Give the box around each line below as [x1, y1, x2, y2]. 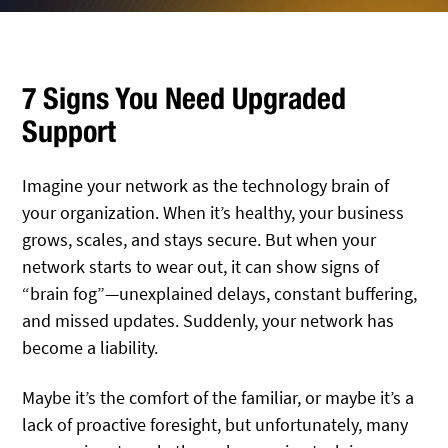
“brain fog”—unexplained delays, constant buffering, [22, 282, 418, 305]
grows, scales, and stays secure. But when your [22, 228, 377, 251]
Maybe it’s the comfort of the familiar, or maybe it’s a [22, 386, 415, 410]
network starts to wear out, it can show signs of [22, 255, 380, 278]
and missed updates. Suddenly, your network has [22, 309, 395, 332]
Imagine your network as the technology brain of [22, 174, 390, 197]
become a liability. [22, 336, 159, 359]
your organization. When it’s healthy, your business [22, 201, 405, 224]
